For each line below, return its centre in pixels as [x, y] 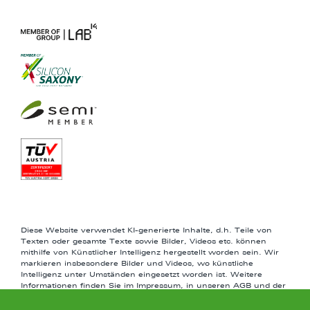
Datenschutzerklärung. [67, 297]
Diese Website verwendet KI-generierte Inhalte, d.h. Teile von [146, 230]
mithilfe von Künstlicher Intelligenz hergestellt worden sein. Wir [150, 252]
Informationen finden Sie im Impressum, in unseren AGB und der [153, 285]
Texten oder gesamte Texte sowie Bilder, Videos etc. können [144, 241]
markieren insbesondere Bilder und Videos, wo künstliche [137, 263]
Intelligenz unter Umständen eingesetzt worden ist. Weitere [142, 274]
